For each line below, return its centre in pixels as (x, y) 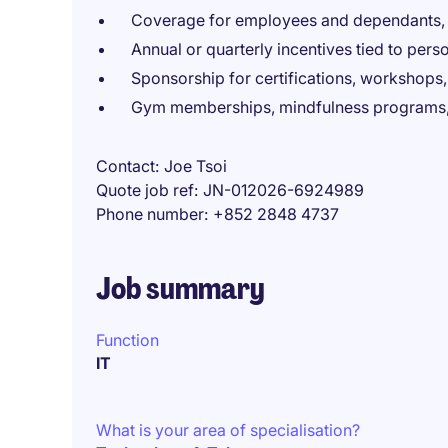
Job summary (180, 288)
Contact (125, 166)
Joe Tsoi (195, 166)
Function (127, 340)
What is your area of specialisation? (228, 430)
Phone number (150, 214)
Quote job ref (145, 190)
